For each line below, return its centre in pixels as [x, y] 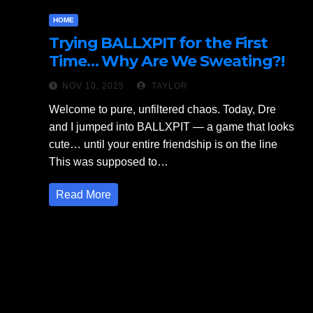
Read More [83, 194]
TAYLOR [168, 86]
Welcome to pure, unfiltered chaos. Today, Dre [162, 109]
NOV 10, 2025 [93, 86]
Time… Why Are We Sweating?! [167, 61]
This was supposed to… [109, 161]
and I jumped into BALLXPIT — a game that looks [172, 126]
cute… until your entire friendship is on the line [163, 144]
